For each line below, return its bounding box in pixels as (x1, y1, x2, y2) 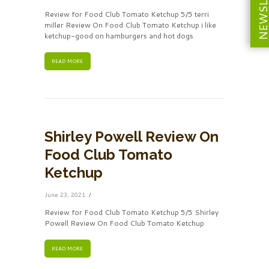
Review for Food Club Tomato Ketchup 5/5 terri (44, 8, 209, 19)
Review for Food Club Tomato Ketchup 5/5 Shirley (44, 207, 219, 218)
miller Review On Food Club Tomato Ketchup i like (44, 19, 216, 30)
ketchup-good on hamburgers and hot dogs (44, 30, 193, 41)
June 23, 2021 (44, 190, 85, 199)
